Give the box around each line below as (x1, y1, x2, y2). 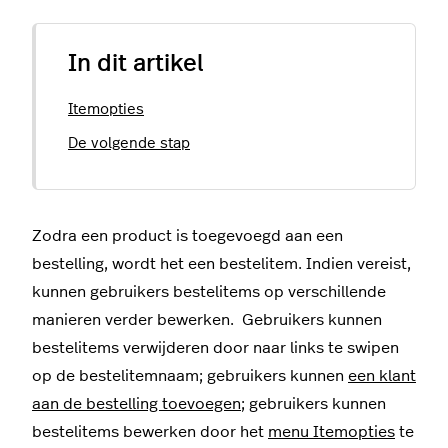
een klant (348, 367, 416, 384)
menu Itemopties (268, 423, 395, 440)
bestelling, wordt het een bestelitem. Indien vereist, (32, 255, 411, 272)
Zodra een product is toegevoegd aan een (32, 227, 343, 244)
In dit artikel (68, 51, 204, 76)
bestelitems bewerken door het (32, 423, 268, 440)
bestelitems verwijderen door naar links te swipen (32, 339, 399, 356)
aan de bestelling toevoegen (32, 395, 241, 412)
